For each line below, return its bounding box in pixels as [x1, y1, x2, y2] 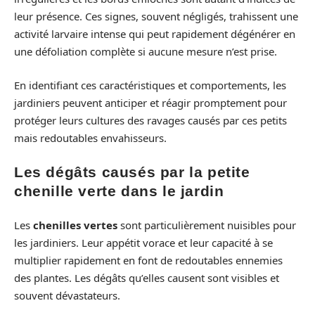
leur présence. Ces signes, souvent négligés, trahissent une [14, 9, 298, 24]
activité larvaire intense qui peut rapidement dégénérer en [14, 27, 295, 41]
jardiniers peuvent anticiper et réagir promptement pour [14, 95, 287, 110]
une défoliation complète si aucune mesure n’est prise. [14, 44, 277, 59]
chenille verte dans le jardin [14, 183, 224, 200]
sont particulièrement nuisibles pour [117, 217, 296, 232]
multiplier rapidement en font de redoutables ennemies [14, 252, 283, 267]
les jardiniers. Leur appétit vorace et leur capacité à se [14, 235, 273, 250]
